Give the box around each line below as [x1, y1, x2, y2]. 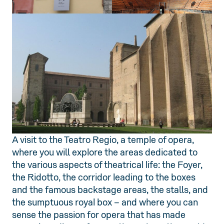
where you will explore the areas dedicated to [12, 146, 197, 158]
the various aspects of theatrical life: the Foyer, [12, 159, 202, 171]
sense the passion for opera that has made [12, 209, 185, 221]
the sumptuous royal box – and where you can [12, 196, 198, 208]
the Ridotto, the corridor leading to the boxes [12, 171, 195, 183]
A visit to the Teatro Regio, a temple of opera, [12, 134, 194, 146]
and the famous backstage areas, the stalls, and [12, 184, 208, 196]
